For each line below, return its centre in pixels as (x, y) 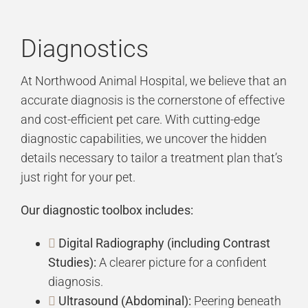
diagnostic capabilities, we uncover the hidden (143, 139)
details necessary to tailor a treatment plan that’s (151, 158)
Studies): (72, 263)
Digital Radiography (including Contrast (164, 243)
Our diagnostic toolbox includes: (107, 210)
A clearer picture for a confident (181, 263)
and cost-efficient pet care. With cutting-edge (140, 120)
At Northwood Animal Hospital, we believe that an (153, 81)
